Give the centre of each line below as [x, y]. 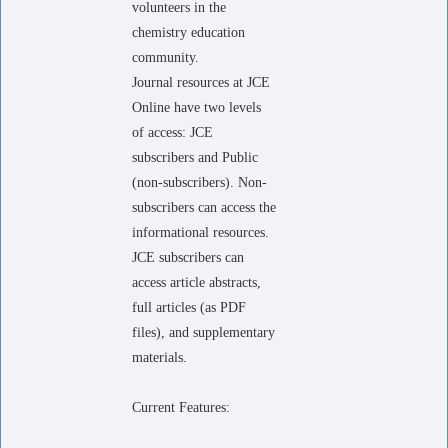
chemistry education [188, 32]
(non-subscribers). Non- [199, 182]
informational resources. [200, 232]
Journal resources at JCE [201, 82]
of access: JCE [172, 132]
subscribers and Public [195, 157]
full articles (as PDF [189, 307]
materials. [159, 357]
